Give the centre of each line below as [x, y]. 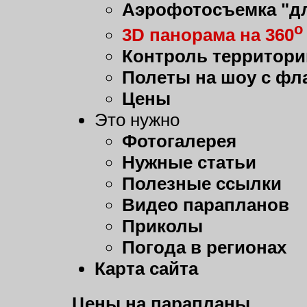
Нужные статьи [189, 163]
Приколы [162, 226]
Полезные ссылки [202, 184]
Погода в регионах [204, 248]
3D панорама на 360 [208, 35]
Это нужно [137, 120]
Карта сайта [146, 269]
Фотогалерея [179, 142]
